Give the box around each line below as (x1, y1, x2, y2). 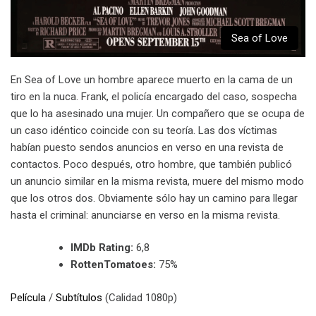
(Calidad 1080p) (102, 291, 177, 304)
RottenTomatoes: (71, 258, 156, 272)
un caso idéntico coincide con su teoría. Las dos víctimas (11, 123, 277, 137)
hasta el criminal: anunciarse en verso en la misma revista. (11, 208, 280, 221)
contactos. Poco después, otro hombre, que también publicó (11, 157, 292, 171)
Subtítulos (56, 291, 102, 304)
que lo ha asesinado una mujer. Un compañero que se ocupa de (11, 107, 305, 120)
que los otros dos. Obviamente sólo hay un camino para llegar (11, 191, 298, 205)
